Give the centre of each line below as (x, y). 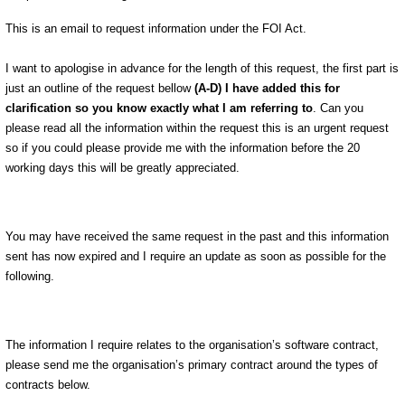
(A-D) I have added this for (267, 88)
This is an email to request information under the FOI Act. (155, 28)
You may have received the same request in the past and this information (197, 236)
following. (29, 276)
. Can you (338, 108)
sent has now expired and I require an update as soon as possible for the (195, 256)
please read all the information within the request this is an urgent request (197, 127)
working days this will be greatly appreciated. (122, 167)
